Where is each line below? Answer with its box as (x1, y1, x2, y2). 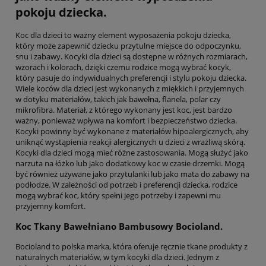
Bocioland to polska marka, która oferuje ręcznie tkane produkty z (15, 241, 248, 252)
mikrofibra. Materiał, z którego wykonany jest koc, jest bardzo (15, 104, 232, 115)
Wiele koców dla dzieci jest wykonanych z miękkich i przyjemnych (15, 83, 244, 94)
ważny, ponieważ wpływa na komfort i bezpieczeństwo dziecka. (15, 115, 237, 126)
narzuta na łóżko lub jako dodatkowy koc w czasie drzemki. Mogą (15, 157, 245, 169)
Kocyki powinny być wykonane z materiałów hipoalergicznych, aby (15, 125, 249, 137)
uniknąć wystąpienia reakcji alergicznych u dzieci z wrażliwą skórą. (15, 136, 245, 147)
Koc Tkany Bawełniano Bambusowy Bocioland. (15, 220, 223, 233)
